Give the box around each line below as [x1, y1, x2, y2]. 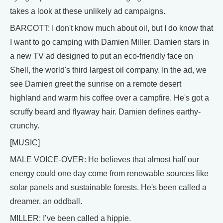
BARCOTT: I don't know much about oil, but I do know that [10, 24, 213, 32]
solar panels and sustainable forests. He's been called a [10, 183, 207, 192]
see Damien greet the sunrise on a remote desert [10, 80, 181, 88]
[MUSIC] [10, 138, 40, 147]
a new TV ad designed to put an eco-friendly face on [10, 52, 193, 60]
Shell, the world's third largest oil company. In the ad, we [10, 66, 207, 74]
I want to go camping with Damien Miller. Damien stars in [10, 38, 209, 46]
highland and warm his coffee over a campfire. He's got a [10, 94, 209, 102]
